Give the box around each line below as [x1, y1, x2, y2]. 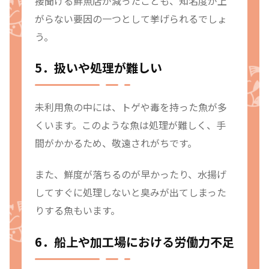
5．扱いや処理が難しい [35, 59, 162, 77]
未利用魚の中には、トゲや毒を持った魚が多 [35, 100, 227, 115]
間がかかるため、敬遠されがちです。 [35, 136, 197, 151]
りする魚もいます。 [35, 203, 120, 218]
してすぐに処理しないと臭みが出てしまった [35, 185, 226, 200]
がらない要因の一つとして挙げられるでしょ [35, 11, 227, 26]
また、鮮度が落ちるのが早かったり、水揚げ [35, 167, 226, 182]
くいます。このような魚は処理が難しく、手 [35, 118, 226, 133]
